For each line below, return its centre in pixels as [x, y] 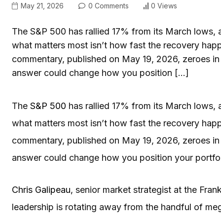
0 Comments [108, 5]
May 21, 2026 [41, 5]
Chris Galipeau [41, 189]
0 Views [164, 6]
